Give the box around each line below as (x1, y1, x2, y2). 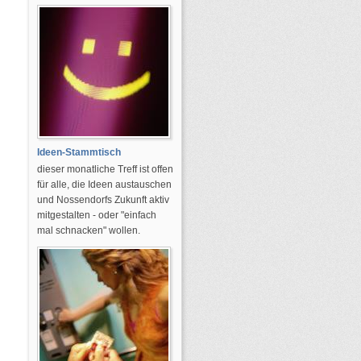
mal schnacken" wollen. (37, 225, 140, 236)
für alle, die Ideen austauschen (37, 179, 172, 190)
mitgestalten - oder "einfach (37, 210, 156, 221)
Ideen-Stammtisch (37, 147, 121, 158)
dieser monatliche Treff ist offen (37, 164, 173, 175)
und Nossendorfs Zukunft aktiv (37, 194, 169, 205)
